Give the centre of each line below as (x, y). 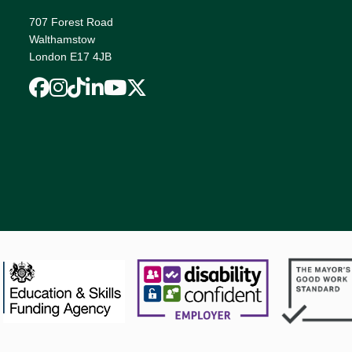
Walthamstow (65, 39)
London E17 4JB (70, 57)
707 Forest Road (74, 22)
